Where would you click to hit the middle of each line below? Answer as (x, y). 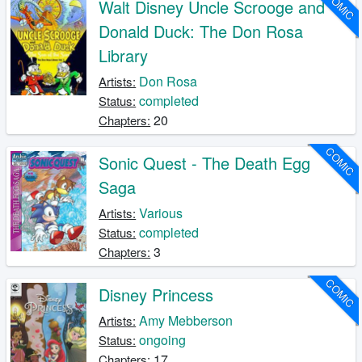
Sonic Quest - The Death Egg (205, 163)
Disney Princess (156, 295)
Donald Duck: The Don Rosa (201, 32)
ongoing (163, 340)
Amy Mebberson (186, 321)
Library (124, 56)
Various (161, 213)
